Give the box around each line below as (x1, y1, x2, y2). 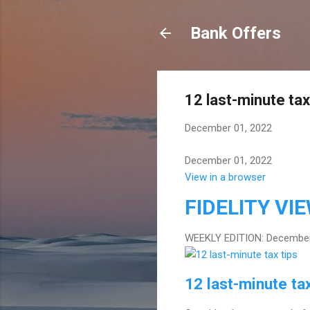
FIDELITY (185, 194, 275, 219)
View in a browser (185, 170, 266, 183)
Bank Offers (190, 24, 281, 43)
